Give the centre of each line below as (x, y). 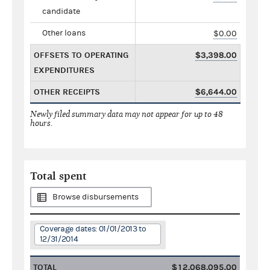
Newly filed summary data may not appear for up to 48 (127, 114)
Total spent (58, 176)
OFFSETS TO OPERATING (81, 55)
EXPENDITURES (64, 70)
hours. (42, 123)
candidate (61, 11)
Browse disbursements (96, 197)
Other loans (64, 33)
